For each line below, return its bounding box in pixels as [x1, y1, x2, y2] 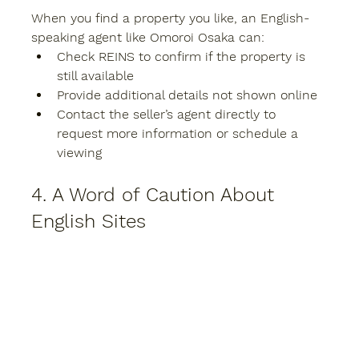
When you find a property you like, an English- [31, 10, 309, 26]
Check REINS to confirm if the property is [57, 48, 309, 64]
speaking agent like [31, 29, 150, 45]
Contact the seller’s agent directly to [57, 106, 280, 122]
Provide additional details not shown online [57, 87, 317, 103]
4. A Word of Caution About [31, 183, 280, 206]
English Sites [31, 209, 146, 232]
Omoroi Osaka [150, 29, 235, 45]
